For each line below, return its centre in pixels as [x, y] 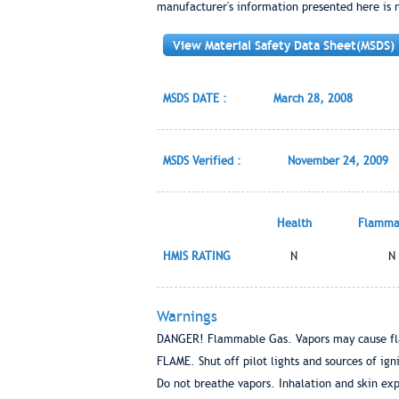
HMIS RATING [196, 256]
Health [294, 223]
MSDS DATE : [195, 98]
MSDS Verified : [202, 161]
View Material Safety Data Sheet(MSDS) [283, 45]
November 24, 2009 [338, 161]
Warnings [187, 316]
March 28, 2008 [313, 98]
